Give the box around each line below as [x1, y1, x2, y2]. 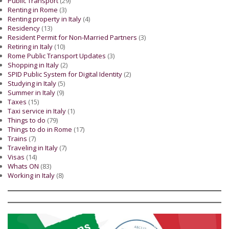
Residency [8, 24, 40, 33]
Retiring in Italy [8, 42, 53, 52]
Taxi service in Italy [8, 106, 66, 116]
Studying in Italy [8, 79, 56, 88]
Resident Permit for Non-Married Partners [8, 33, 137, 42]
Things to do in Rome [8, 125, 72, 134]
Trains [8, 134, 27, 144]
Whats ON [8, 162, 39, 171]
